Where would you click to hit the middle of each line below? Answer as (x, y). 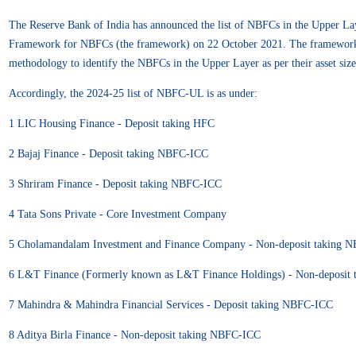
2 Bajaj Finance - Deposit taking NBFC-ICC (108, 153)
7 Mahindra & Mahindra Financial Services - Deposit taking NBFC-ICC (171, 304)
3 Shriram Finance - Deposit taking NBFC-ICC (115, 184)
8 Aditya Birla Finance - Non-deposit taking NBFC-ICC (135, 335)
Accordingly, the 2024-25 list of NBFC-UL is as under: (133, 93)
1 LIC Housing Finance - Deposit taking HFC (112, 123)
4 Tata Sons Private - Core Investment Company (118, 214)
